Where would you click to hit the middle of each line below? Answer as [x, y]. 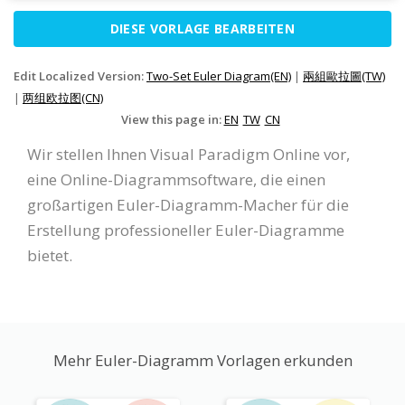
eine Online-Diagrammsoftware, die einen [176, 180]
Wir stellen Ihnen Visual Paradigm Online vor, [188, 155]
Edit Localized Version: [80, 76]
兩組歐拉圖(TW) [344, 76]
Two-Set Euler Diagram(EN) [219, 76]
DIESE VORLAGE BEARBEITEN [202, 29]
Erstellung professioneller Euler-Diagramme [186, 231]
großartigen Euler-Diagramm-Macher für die [188, 205]
